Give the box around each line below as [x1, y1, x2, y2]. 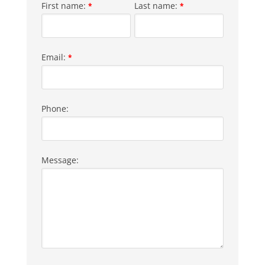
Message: [41, 154, 79, 166]
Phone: [41, 103, 69, 115]
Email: [41, 51, 68, 63]
